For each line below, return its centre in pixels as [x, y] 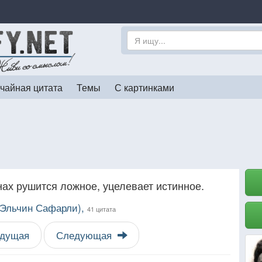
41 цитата [101, 209]
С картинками [144, 87]
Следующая [84, 235]
